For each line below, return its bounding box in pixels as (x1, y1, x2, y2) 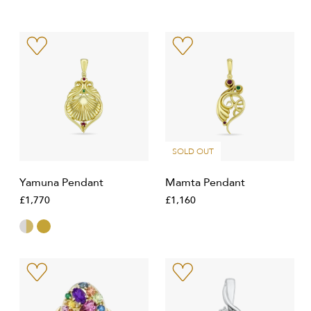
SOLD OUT (172, 146, 214, 157)
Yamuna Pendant (19, 175, 103, 190)
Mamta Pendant (165, 175, 245, 190)
